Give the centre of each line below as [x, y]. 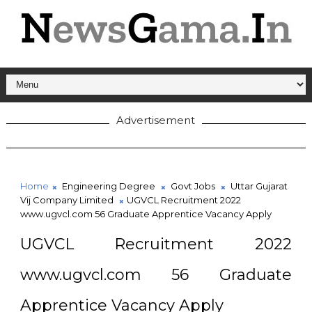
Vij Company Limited [67, 200]
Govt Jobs [193, 186]
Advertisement [156, 120]
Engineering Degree [108, 186]
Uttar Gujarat [259, 186]
